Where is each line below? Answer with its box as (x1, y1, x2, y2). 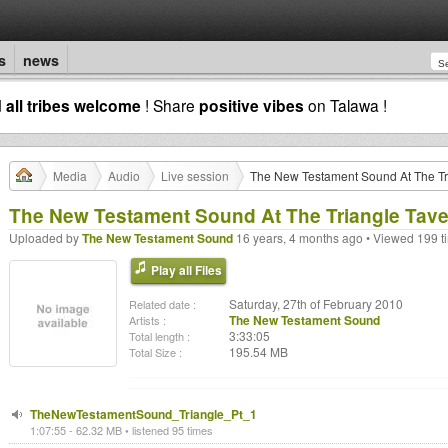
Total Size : (129, 344, 182, 360)
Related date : (129, 296, 196, 312)
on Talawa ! (304, 94, 387, 116)
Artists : (129, 312, 166, 328)
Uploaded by (9, 229, 82, 246)
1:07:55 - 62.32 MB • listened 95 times (30, 422, 213, 438)
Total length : (129, 328, 190, 344)
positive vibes (199, 94, 304, 117)
